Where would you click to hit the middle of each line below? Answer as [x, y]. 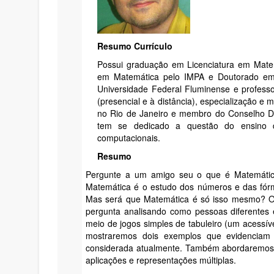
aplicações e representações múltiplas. [161, 260]
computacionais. [129, 137]
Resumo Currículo [135, 46]
